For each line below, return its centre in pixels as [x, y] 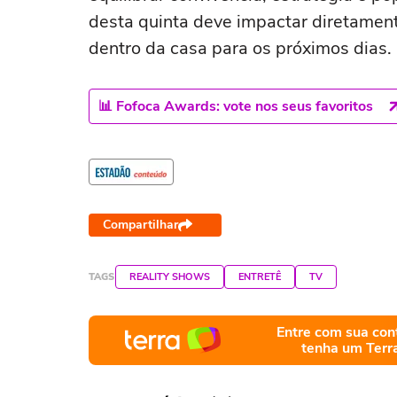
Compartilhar [140, 225]
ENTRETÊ [260, 277]
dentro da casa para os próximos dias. [240, 48]
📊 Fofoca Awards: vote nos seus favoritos [236, 106]
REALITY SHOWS [170, 277]
